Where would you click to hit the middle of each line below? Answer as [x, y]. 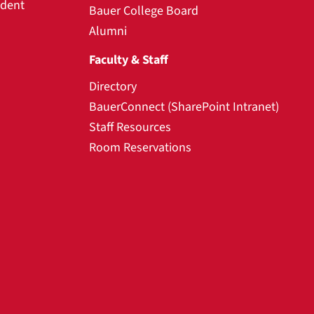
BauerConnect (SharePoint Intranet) [184, 107]
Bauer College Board [144, 11]
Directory [113, 87]
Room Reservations [140, 148]
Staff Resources [130, 127]
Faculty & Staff [129, 60]
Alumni [108, 31]
